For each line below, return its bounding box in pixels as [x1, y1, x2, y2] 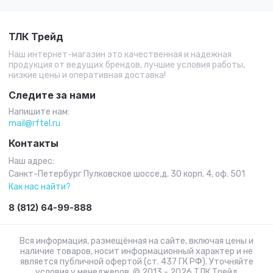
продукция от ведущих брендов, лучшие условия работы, [9, 60, 245, 70]
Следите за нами [9, 89, 96, 101]
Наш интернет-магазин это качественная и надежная [9, 49, 232, 60]
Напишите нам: [9, 107, 69, 117]
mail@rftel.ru [9, 118, 60, 129]
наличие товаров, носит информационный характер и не [20, 246, 253, 257]
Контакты [9, 137, 58, 149]
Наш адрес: [9, 156, 54, 166]
